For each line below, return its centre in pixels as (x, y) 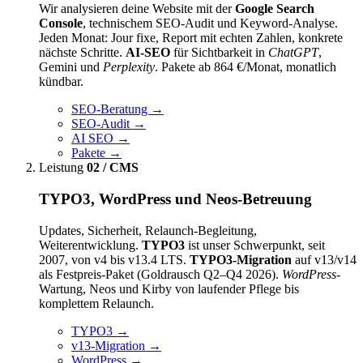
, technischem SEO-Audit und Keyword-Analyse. (210, 23)
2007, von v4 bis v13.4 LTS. (114, 259)
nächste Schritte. (82, 53)
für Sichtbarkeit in (219, 53)
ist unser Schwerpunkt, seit (255, 245)
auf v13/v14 (324, 259)
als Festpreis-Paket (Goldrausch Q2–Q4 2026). (160, 274)
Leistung (61, 168)
